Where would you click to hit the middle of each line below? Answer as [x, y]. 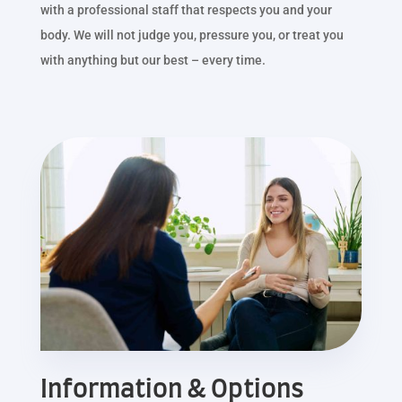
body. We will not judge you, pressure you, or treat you [192, 35]
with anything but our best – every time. [153, 60]
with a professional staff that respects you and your [186, 9]
